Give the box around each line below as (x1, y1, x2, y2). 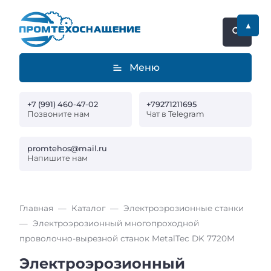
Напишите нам (27, 154, 88, 163)
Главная (19, 203, 53, 214)
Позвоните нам (27, 109, 90, 119)
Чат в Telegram (146, 109, 205, 119)
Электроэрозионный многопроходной (33, 218, 199, 229)
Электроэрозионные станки (123, 203, 244, 214)
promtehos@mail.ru (27, 144, 107, 154)
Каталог (71, 203, 105, 214)
